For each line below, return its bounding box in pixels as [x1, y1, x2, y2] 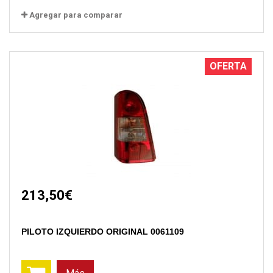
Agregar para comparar [29, 10, 122, 19]
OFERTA [210, 60, 247, 72]
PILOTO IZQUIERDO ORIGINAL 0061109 [21, 226, 184, 236]
